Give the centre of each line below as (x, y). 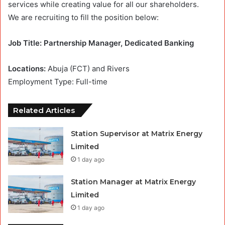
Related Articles (44, 110)
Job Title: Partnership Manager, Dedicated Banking (101, 43)
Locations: (28, 68)
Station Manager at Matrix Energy (134, 182)
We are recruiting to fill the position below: (83, 17)
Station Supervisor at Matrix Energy (137, 133)
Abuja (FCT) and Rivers (89, 68)
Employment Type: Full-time (58, 81)
